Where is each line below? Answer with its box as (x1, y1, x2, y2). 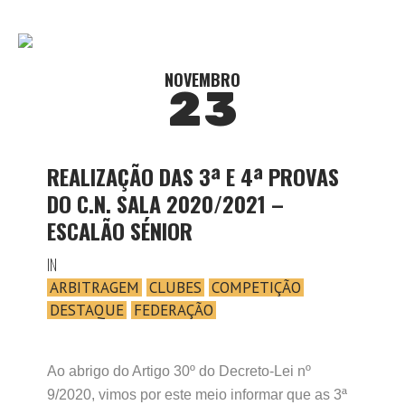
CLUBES (149, 278, 202, 297)
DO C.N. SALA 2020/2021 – (47, 187, 284, 220)
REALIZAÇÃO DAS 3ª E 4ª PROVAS (47, 160, 339, 193)
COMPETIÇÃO (212, 278, 301, 297)
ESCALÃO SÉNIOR (47, 214, 193, 247)
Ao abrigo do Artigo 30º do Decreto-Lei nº (47, 363, 311, 379)
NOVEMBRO (165, 68, 240, 91)
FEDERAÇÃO (134, 300, 213, 320)
